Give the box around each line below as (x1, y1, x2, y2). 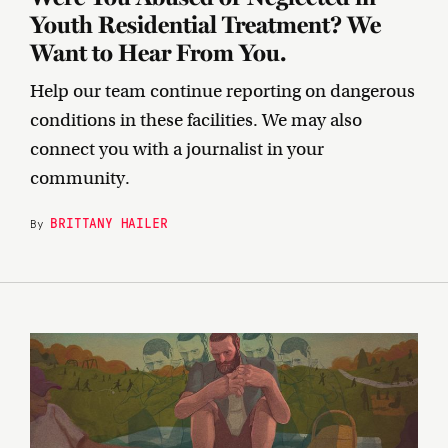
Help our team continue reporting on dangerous (30, 80, 415, 102)
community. (30, 167, 130, 189)
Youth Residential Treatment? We (30, 10, 381, 39)
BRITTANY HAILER (50, 213, 168, 231)
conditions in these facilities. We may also (30, 109, 362, 131)
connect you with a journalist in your (30, 138, 324, 160)
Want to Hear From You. (30, 38, 286, 67)
